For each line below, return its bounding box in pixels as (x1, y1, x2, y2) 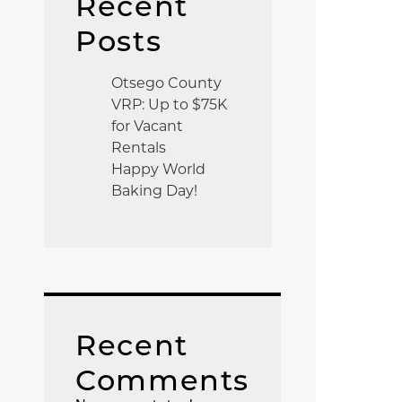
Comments (75, 363, 249, 398)
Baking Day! (111, 182, 198, 199)
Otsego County (111, 74, 223, 92)
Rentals (111, 139, 167, 156)
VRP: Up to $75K (111, 96, 228, 113)
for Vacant (111, 118, 184, 135)
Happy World (111, 161, 206, 178)
